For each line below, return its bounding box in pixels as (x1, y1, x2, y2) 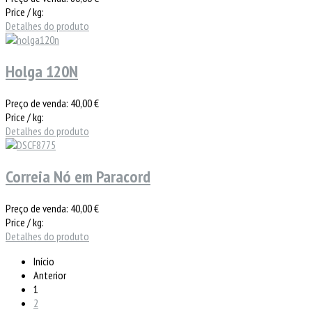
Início (33, 254, 54, 269)
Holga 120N (6, 61, 78, 83)
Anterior (33, 268, 66, 283)
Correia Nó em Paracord (6, 166, 150, 188)
